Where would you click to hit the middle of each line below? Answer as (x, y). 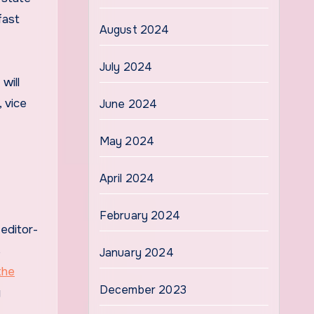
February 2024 (140, 216)
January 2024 (136, 253)
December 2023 (143, 290)
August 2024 (134, 30)
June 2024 (128, 104)
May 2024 (127, 141)
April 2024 (127, 178)
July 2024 (126, 67)
